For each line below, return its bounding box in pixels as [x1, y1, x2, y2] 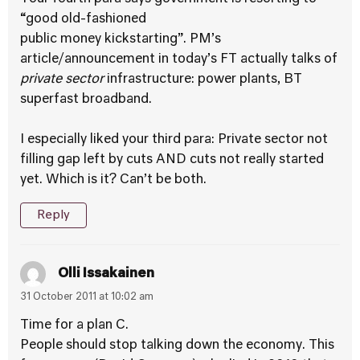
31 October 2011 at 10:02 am [20, 292, 153, 302]
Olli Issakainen [58, 267, 154, 280]
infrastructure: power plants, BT [104, 73, 302, 86]
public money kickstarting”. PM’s [20, 33, 221, 46]
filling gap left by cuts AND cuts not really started [20, 153, 324, 166]
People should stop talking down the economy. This [20, 339, 334, 352]
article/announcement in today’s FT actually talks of [20, 53, 337, 66]
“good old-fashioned [20, 13, 146, 26]
